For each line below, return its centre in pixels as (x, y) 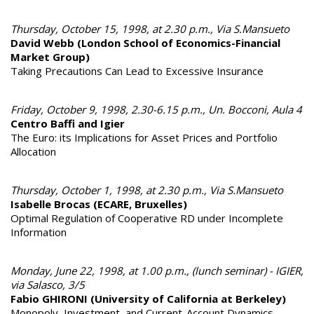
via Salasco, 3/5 (48, 284)
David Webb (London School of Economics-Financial (145, 42)
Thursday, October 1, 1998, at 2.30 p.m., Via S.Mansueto (147, 190)
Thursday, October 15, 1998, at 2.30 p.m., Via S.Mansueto (150, 28)
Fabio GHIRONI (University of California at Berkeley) (148, 298)
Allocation (33, 151)
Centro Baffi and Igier (68, 123)
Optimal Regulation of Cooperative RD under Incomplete (147, 218)
